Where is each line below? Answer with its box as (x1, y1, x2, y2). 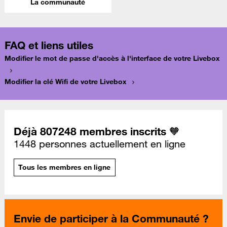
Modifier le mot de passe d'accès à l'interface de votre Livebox (5, 54, 220, 63)
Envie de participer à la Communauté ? (14, 211, 209, 225)
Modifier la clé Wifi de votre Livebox (5, 77, 127, 87)
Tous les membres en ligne (18, 163, 111, 172)
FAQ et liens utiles (5, 39, 93, 52)
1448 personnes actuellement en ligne (14, 137, 185, 150)
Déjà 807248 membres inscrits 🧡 (14, 124, 180, 138)
